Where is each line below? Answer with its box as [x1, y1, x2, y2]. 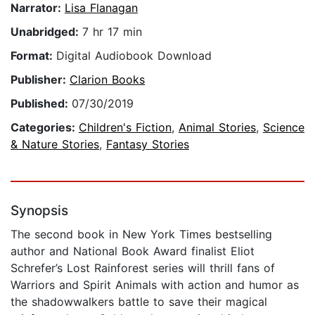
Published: [11, 96, 72, 111]
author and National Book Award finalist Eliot [11, 244, 255, 259]
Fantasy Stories [106, 137, 189, 152]
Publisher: [11, 72, 70, 87]
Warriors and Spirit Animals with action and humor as [11, 278, 299, 292]
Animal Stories [179, 120, 256, 135]
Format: [11, 49, 56, 63]
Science [263, 120, 304, 135]
